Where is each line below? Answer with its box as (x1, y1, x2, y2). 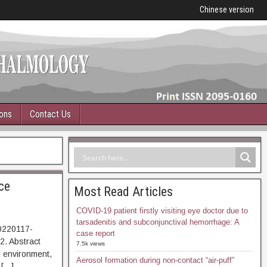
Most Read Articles (73, 184, 173, 199)
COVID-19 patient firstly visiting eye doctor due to (76, 206, 248, 215)
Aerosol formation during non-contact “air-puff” (76, 256, 234, 265)
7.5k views (76, 240, 105, 247)
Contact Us (30, 108, 71, 120)
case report (76, 229, 115, 238)
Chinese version (200, 5, 254, 14)
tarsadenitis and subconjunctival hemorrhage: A (76, 218, 239, 226)
